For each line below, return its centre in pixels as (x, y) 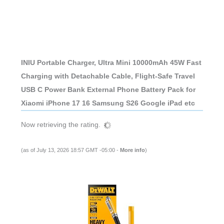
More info (132, 150)
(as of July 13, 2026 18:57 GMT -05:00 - (70, 150)
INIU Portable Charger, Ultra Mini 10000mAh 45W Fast (111, 62)
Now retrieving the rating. (60, 125)
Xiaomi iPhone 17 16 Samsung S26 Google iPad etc (108, 103)
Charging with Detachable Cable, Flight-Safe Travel (108, 76)
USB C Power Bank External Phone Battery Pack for (108, 89)
